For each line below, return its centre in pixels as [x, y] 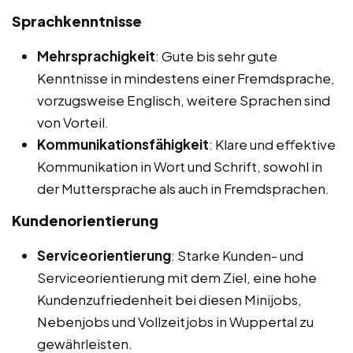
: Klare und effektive [272, 144]
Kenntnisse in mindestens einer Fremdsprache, [186, 78]
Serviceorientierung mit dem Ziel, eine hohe [177, 277]
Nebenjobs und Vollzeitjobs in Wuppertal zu [175, 321]
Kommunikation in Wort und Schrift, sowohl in [180, 166]
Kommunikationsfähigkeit [123, 144]
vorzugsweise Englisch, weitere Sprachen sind [184, 100]
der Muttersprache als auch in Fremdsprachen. [183, 188]
